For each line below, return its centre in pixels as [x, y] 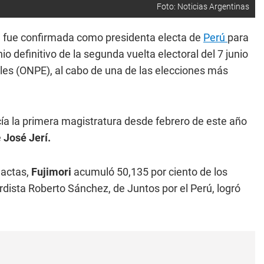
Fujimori [52, 172]
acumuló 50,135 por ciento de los [151, 172]
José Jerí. [27, 138]
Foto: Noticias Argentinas [203, 6]
